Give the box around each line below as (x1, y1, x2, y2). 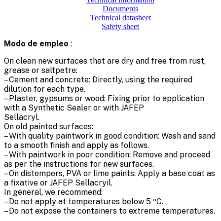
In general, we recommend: (4, 187, 103, 197)
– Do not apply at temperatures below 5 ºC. (4, 196, 163, 206)
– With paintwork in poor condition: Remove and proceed (4, 149, 210, 159)
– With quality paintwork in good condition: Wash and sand (4, 131, 216, 141)
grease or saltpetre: (4, 65, 77, 75)
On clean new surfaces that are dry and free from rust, (4, 56, 206, 66)
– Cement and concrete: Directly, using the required (4, 74, 192, 84)
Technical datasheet (90, 13, 151, 22)
